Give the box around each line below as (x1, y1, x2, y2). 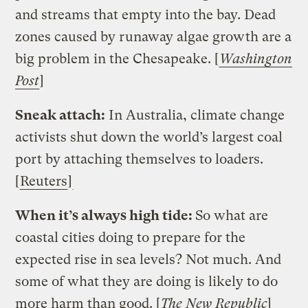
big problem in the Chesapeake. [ (15, 50, 219, 67)
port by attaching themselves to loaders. (15, 151, 264, 167)
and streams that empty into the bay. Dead (15, 6, 276, 23)
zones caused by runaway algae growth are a (15, 28, 292, 45)
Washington (219, 50, 293, 67)
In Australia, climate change (105, 107, 285, 123)
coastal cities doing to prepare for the (15, 229, 246, 245)
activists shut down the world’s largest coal (15, 129, 283, 145)
